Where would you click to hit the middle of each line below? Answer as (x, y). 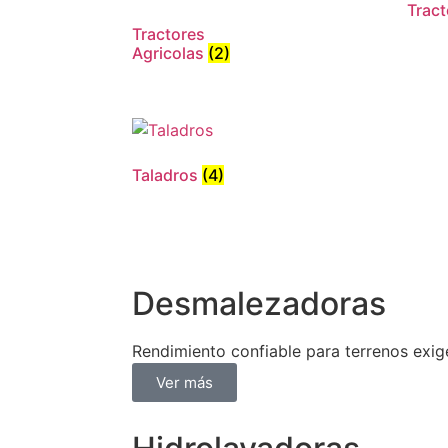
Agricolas (170, 52)
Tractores (168, 33)
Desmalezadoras (259, 304)
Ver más (184, 383)
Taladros (167, 175)
